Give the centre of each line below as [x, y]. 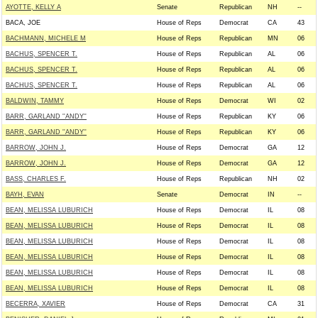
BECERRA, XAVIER [35, 304]
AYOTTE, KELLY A [33, 7]
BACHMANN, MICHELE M [46, 38]
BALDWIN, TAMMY [35, 101]
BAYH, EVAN [25, 194]
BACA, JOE [23, 23]
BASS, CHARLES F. [36, 179]
